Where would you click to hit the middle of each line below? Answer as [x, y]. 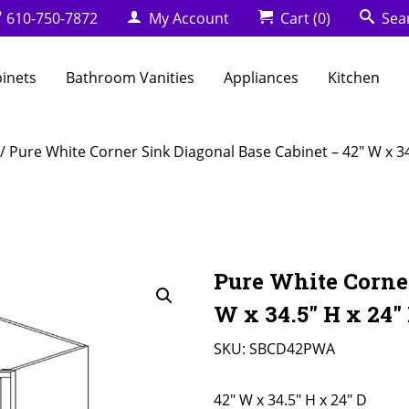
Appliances [262, 78]
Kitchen [354, 78]
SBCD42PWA [292, 349]
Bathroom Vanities [131, 78]
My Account [187, 18]
